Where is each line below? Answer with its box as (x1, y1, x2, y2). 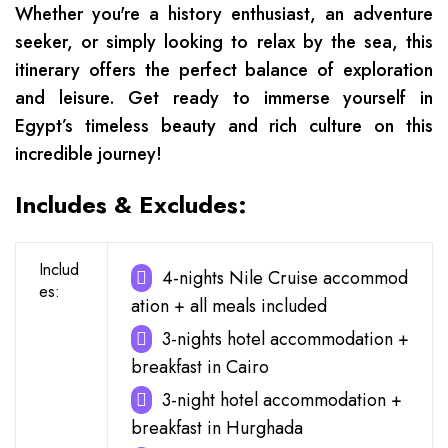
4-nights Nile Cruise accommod (161, 265, 408, 291)
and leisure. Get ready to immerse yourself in (15, 85, 433, 111)
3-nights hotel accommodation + (161, 326, 409, 352)
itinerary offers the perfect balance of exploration (15, 57, 433, 83)
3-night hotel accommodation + (161, 387, 402, 413)
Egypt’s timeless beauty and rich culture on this (15, 113, 433, 139)
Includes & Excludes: (15, 187, 247, 222)
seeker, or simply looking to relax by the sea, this (15, 29, 433, 55)
